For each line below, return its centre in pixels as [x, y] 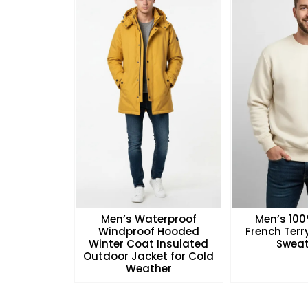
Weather [148, 268]
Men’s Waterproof [148, 219]
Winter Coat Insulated [149, 243]
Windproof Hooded [148, 231]
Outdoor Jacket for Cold [149, 256]
